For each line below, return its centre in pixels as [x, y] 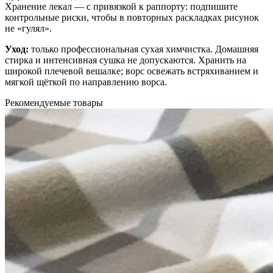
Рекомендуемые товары [54, 102]
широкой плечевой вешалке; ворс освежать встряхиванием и [132, 71]
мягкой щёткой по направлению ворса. [86, 82]
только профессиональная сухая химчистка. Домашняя [144, 49]
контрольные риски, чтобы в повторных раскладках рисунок [132, 17]
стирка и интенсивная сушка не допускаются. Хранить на [126, 60]
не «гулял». [28, 28]
